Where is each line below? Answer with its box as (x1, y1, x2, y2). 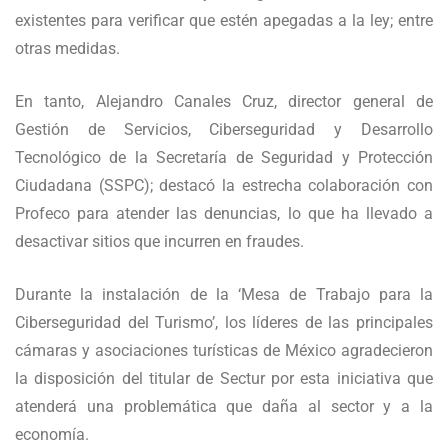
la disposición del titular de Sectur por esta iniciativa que (15, 369, 433, 389)
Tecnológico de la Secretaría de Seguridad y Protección (15, 148, 433, 168)
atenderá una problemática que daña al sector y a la (15, 397, 433, 417)
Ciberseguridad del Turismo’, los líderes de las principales (15, 313, 433, 333)
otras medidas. (15, 39, 120, 59)
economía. (15, 425, 89, 445)
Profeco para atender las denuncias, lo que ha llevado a (15, 204, 433, 224)
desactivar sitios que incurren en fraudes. (15, 232, 304, 252)
